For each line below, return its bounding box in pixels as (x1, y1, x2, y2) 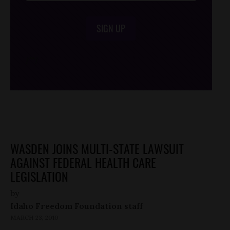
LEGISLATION (10, 166, 68, 185)
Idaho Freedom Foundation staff (10, 200, 143, 211)
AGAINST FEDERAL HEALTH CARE (10, 152, 156, 171)
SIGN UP (97, 21, 126, 35)
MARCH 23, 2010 (10, 213, 59, 221)
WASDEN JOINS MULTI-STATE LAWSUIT (10, 139, 184, 158)
